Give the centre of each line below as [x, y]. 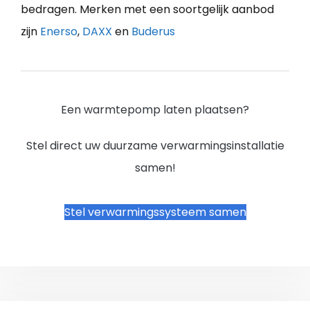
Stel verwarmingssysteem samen [155, 212]
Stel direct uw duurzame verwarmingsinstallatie [155, 145]
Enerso [59, 31]
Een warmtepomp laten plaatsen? [155, 109]
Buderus [153, 31]
